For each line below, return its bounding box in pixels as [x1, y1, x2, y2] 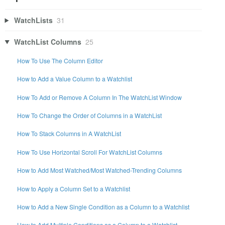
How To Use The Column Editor [17, 56, 103, 65]
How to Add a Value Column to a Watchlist [17, 74, 133, 83]
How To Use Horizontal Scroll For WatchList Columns [17, 147, 163, 156]
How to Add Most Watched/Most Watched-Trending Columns [17, 166, 182, 175]
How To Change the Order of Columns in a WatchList [17, 111, 162, 120]
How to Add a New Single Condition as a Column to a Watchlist [17, 202, 190, 211]
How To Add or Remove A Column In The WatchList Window [17, 92, 182, 101]
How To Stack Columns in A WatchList [17, 129, 122, 138]
